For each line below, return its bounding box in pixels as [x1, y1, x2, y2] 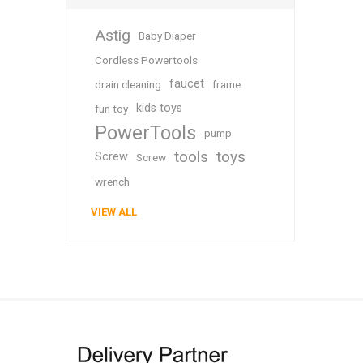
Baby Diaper [138, 29, 196, 42]
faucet [169, 77, 204, 91]
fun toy [94, 102, 128, 115]
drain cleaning [94, 78, 161, 91]
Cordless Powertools [94, 53, 198, 66]
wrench [94, 175, 130, 188]
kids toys [135, 101, 182, 115]
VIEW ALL [90, 206, 137, 218]
